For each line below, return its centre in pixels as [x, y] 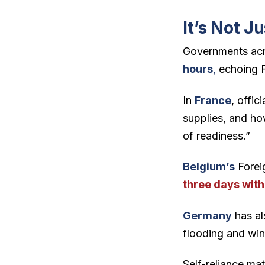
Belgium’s [209, 167]
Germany [208, 215]
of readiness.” [217, 135]
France [213, 100]
